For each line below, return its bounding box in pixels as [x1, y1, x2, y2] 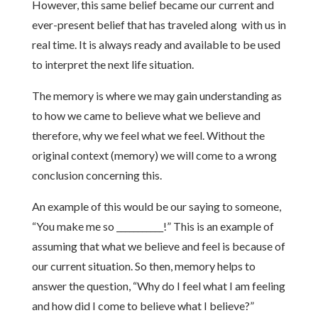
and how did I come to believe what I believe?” [31, 299, 254, 312]
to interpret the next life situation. [31, 57, 194, 71]
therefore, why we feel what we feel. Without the [31, 128, 265, 142]
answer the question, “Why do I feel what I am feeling [31, 279, 285, 292]
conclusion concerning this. [31, 168, 162, 182]
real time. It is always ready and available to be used [31, 38, 280, 51]
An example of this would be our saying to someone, [31, 199, 281, 213]
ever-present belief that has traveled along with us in [31, 18, 286, 31]
